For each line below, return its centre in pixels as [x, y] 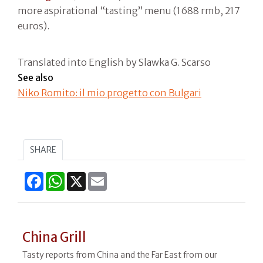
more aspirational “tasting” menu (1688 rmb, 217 [129, 10]
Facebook [65, 176]
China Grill [54, 237]
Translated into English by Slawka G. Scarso [114, 62]
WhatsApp [88, 176]
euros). [33, 26]
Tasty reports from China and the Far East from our [119, 254]
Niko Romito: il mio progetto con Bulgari [109, 92]
